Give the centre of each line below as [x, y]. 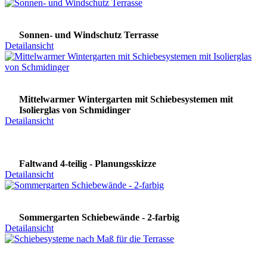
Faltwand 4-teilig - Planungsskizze [88, 164]
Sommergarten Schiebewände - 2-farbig [99, 218]
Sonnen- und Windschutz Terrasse [89, 35]
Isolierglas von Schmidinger [75, 110]
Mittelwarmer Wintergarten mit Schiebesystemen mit [126, 100]
